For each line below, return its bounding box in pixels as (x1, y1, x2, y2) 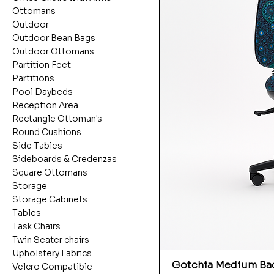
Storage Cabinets (12, 194, 87, 206)
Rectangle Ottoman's (12, 113, 102, 125)
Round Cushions (12, 127, 81, 138)
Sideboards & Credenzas (12, 154, 117, 165)
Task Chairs (12, 221, 61, 232)
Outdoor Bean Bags (12, 32, 95, 44)
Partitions (12, 73, 54, 84)
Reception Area (12, 100, 78, 111)
